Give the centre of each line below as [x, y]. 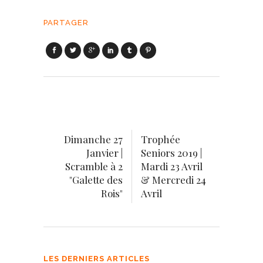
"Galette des [96, 180]
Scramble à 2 [94, 166]
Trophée [161, 139]
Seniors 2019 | [171, 153]
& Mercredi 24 [173, 180]
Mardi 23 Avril [172, 166]
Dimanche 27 [93, 139]
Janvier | [104, 153]
